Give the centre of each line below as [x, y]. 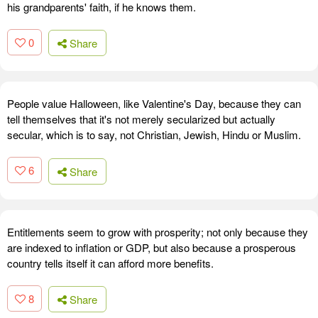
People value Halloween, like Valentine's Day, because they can [154, 104]
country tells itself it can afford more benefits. [110, 263]
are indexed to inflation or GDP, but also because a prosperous [152, 247]
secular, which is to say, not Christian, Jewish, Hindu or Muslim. [154, 135]
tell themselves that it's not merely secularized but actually [141, 119]
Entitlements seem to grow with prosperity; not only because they [158, 231]
